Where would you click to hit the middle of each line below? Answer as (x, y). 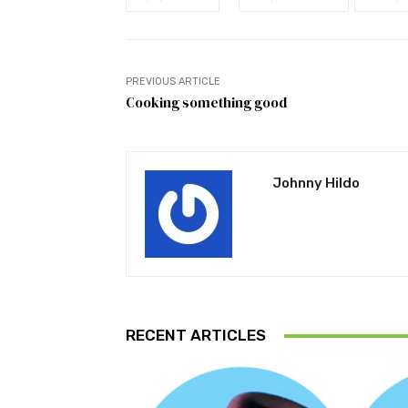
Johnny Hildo (316, 184)
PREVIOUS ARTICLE (173, 82)
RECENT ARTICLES (196, 336)
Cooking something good (206, 103)
